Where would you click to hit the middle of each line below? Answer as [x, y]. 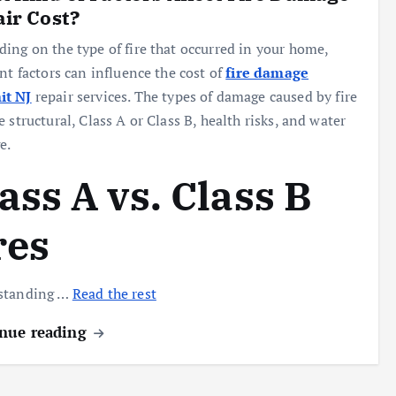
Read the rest [114, 294]
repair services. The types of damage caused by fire [194, 97]
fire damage [267, 73]
